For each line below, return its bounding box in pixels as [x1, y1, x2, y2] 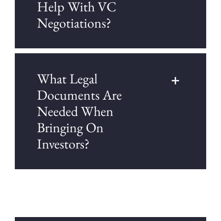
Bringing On [37, 118, 104, 137]
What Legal [37, 70, 98, 88]
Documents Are [37, 86, 122, 104]
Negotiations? [37, 14, 111, 32]
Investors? [37, 135, 90, 153]
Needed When [37, 102, 113, 120]
